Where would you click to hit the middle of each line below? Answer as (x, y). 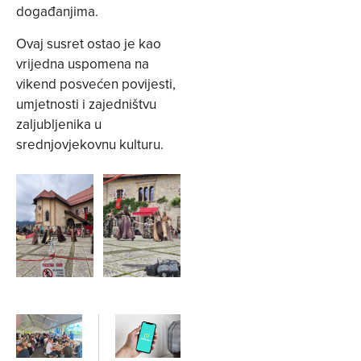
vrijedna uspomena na (83, 63)
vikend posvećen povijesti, (96, 83)
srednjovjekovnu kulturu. (90, 144)
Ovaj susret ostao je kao (89, 43)
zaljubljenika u (59, 124)
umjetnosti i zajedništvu (86, 104)
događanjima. (57, 12)
